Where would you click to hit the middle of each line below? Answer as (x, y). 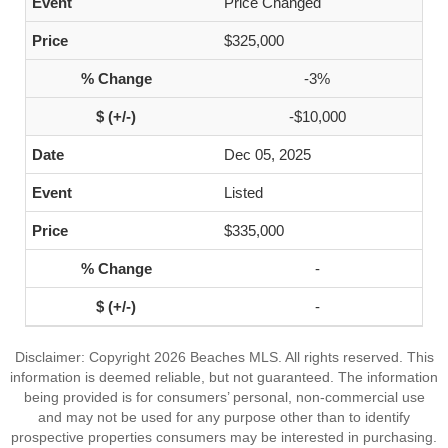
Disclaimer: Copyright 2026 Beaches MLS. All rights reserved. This (224, 357)
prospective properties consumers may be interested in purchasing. (224, 437)
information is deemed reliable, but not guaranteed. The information (224, 377)
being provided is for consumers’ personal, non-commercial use (224, 397)
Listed (243, 192)
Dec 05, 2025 (267, 154)
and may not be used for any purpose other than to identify (224, 417)
